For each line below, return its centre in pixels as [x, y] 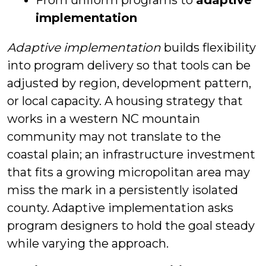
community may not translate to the [114, 137]
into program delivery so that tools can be [129, 65]
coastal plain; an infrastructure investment [131, 154]
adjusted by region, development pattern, [129, 83]
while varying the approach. [88, 243]
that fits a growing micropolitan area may [129, 172]
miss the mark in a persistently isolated [123, 190]
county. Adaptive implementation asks [120, 208]
